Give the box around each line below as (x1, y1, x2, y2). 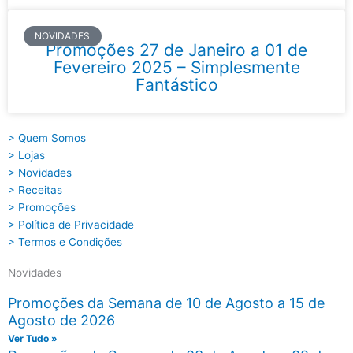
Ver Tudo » (8, 332, 58, 344)
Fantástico (135, 74, 218, 95)
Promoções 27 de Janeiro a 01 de (46, 39, 307, 60)
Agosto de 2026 (8, 311, 115, 329)
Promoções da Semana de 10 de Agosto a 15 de (8, 294, 325, 311)
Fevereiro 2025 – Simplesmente (53, 57, 300, 77)
